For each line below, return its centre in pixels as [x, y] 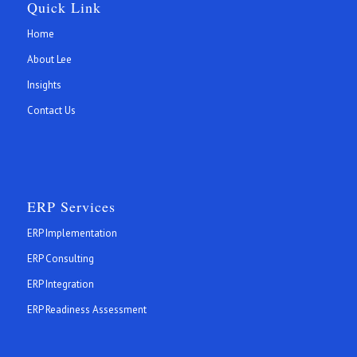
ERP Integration [60, 284]
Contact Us [51, 110]
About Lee [49, 59]
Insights [44, 84]
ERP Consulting [60, 259]
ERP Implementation [72, 233]
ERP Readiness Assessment [86, 310]
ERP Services [71, 207]
